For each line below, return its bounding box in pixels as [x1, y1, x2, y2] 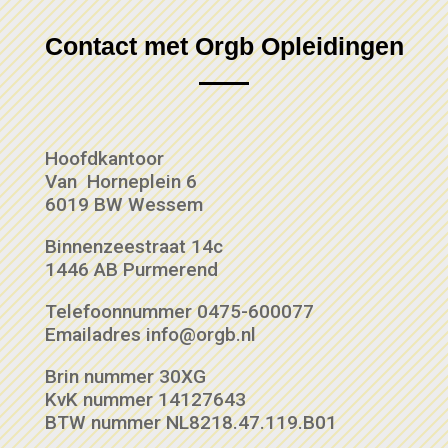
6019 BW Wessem [44, 192, 203, 216]
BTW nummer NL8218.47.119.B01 [44, 410, 337, 434]
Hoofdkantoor [44, 146, 164, 170]
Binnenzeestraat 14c [44, 234, 223, 258]
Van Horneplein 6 [44, 169, 197, 193]
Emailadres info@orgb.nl [44, 322, 256, 346]
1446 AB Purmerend [44, 257, 218, 281]
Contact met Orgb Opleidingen [44, 31, 404, 60]
